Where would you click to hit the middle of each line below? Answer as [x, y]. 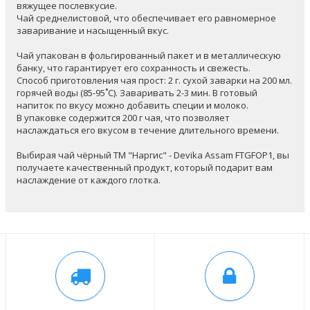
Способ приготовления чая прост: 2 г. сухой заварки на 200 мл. [154, 80]
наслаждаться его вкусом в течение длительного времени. [148, 130]
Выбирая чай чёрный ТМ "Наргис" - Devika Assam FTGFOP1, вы [153, 155]
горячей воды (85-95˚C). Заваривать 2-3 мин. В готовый [137, 93]
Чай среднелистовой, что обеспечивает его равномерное [146, 18]
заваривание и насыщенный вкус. [93, 30]
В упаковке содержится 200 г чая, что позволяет [123, 118]
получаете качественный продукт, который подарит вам [145, 167]
